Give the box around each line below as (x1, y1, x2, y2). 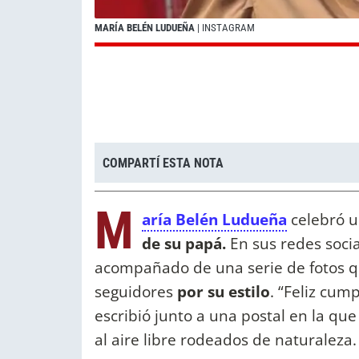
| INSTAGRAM (195, 22, 255, 34)
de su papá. (142, 232, 226, 255)
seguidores (95, 280, 173, 303)
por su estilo (173, 280, 270, 303)
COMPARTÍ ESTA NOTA (103, 155, 224, 171)
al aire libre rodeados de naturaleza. (95, 329, 357, 351)
